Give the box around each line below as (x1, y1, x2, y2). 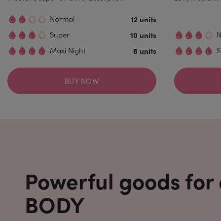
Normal (50, 14, 74, 24)
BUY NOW (64, 75, 99, 86)
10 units (130, 30, 156, 40)
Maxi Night (50, 45, 86, 55)
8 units (133, 45, 156, 56)
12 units (130, 14, 156, 24)
